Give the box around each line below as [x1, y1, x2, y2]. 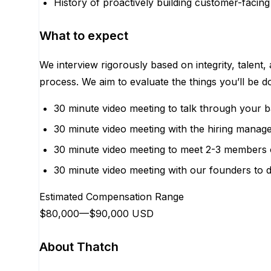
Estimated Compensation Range [39, 191, 184, 203]
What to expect [39, 28, 128, 43]
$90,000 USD [89, 207, 154, 220]
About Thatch [39, 240, 119, 254]
